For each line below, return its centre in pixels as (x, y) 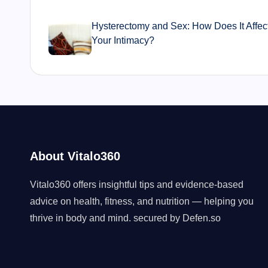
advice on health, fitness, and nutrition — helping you (142, 201)
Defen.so (202, 218)
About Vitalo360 (75, 156)
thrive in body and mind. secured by (106, 218)
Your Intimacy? (123, 41)
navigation (86, 16)
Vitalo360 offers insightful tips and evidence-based (137, 185)
